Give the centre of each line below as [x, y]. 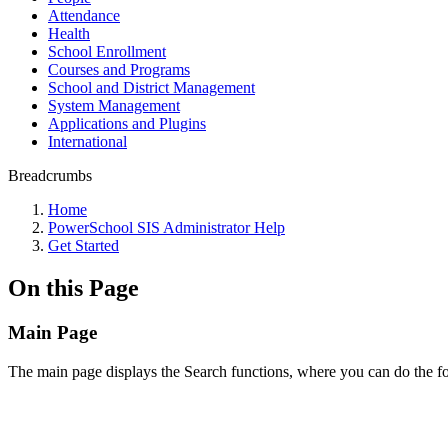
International [87, 141]
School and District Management [151, 87]
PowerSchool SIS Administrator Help [166, 227]
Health [69, 33]
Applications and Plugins [127, 123]
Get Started [83, 245]
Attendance [84, 15]
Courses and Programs [119, 69]
